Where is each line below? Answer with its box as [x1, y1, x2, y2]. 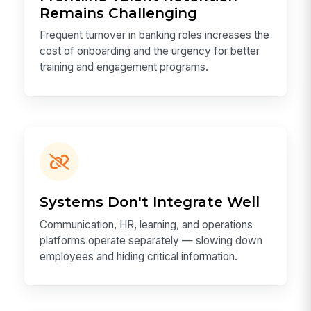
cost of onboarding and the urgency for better [40, 44, 260, 58]
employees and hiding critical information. [40, 249, 238, 263]
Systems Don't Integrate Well [40, 192, 260, 210]
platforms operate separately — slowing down [40, 233, 263, 247]
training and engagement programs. [40, 60, 209, 74]
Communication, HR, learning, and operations [40, 217, 253, 231]
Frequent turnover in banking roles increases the [40, 28, 270, 42]
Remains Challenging [40, 3, 198, 22]
